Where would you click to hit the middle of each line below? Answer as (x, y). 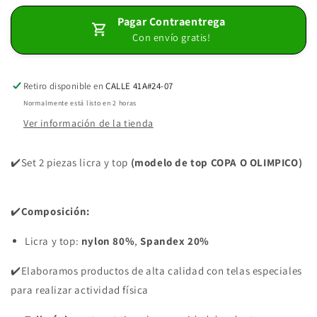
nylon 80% (108, 241)
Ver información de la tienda (88, 123)
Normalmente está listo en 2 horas (80, 103)
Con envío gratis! (172, 37)
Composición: (55, 211)
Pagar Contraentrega (172, 21)
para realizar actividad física (80, 289)
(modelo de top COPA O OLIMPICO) (217, 162)
